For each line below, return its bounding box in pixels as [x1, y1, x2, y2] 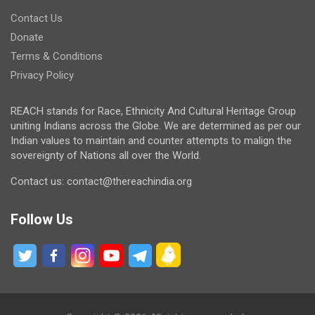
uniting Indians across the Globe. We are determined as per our [11, 119, 301, 132]
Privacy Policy [11, 68, 74, 82]
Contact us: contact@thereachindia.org [11, 174, 192, 188]
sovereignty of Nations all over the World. [11, 148, 201, 162]
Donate [11, 30, 44, 44]
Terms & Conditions [11, 49, 103, 63]
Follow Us [11, 210, 73, 228]
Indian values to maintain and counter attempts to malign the [11, 134, 292, 147]
